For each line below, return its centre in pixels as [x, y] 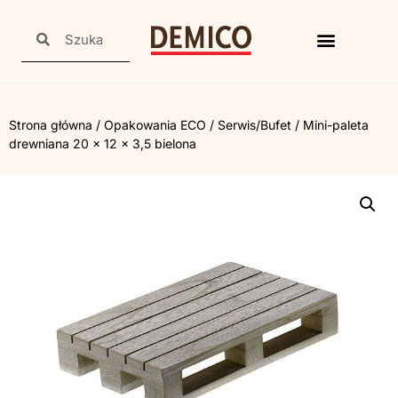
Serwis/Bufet [255, 125]
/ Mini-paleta [330, 125]
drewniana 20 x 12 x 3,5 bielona [103, 143]
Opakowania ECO [155, 125]
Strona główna [51, 125]
